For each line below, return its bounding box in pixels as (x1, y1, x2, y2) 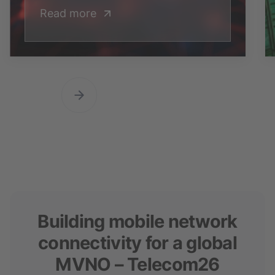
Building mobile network (37, 211, 238, 232)
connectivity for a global (38, 232, 237, 254)
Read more (40, 7, 96, 20)
